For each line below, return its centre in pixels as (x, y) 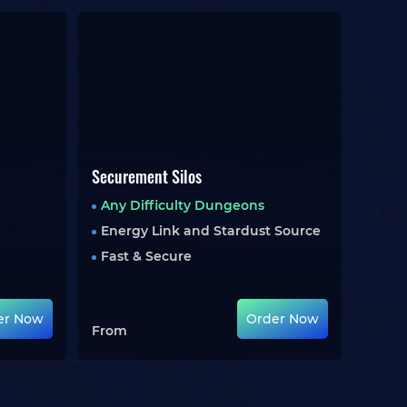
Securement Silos (146, 176)
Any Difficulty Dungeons (182, 205)
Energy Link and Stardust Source (210, 231)
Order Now (283, 319)
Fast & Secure (146, 256)
